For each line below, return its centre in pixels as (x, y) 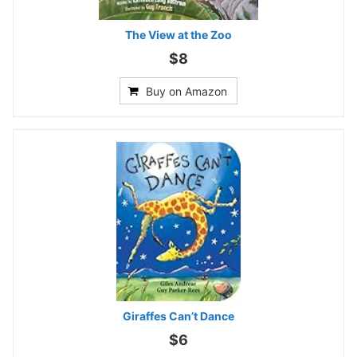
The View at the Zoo (178, 34)
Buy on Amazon (186, 91)
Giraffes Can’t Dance (178, 316)
